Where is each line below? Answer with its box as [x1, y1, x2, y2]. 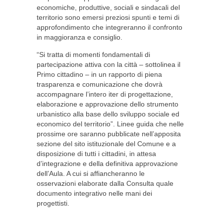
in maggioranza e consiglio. [37, 33, 122, 41]
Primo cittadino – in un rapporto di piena [37, 70, 162, 78]
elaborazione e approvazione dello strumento [37, 100, 178, 108]
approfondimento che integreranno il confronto [37, 23, 182, 31]
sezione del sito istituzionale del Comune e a [37, 140, 176, 148]
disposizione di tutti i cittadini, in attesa [37, 150, 156, 158]
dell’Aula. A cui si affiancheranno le [37, 169, 145, 177]
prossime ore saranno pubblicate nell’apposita [37, 130, 181, 138]
